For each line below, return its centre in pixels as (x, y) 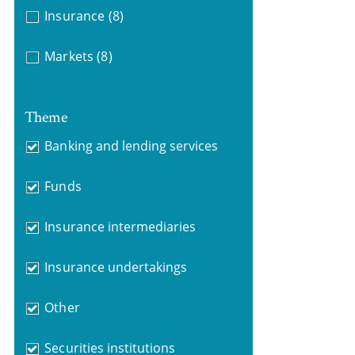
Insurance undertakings (116, 267)
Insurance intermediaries (120, 226)
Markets (69, 56)
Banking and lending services (132, 145)
